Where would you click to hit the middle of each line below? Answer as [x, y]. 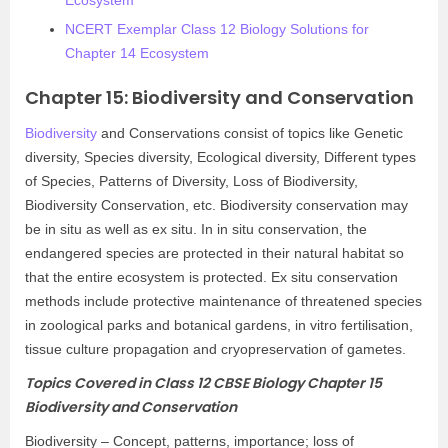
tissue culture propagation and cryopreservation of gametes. [215, 349]
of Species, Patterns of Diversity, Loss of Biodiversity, [191, 181]
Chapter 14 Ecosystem [137, 53]
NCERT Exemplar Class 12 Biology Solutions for [217, 29]
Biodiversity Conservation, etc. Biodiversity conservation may [216, 205]
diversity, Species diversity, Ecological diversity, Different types [220, 157]
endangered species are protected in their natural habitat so [214, 253]
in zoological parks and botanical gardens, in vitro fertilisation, [219, 325]
